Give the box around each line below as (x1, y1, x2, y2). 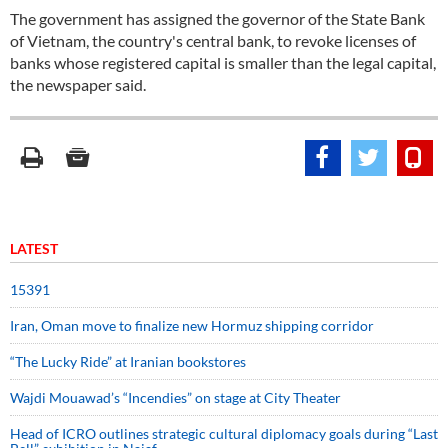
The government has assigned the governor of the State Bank (10, 9, 425, 28)
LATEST (10, 240, 58, 257)
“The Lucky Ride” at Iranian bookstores (10, 353, 246, 370)
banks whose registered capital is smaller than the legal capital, (10, 53, 436, 72)
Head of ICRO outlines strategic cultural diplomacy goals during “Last (10, 425, 438, 442)
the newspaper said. (10, 75, 146, 94)
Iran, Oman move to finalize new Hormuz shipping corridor (10, 317, 374, 334)
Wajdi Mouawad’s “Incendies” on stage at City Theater (10, 389, 341, 406)
